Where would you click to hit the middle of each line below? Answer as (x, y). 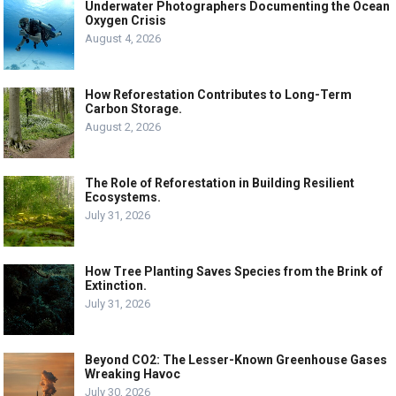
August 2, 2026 (123, 126)
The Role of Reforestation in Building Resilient (220, 183)
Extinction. (116, 285)
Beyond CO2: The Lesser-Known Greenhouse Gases (236, 359)
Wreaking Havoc (133, 373)
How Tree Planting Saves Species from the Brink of (234, 271)
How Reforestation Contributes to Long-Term (219, 94)
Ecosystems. (123, 197)
